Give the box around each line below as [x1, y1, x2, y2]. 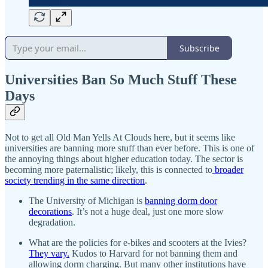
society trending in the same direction [5, 175, 145, 186]
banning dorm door [145, 196, 217, 206]
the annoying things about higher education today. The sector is [5, 154, 243, 165]
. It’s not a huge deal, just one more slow [72, 206, 224, 217]
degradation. [29, 217, 75, 228]
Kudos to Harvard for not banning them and [69, 248, 237, 259]
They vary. [29, 248, 69, 259]
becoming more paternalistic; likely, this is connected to [5, 165, 212, 175]
